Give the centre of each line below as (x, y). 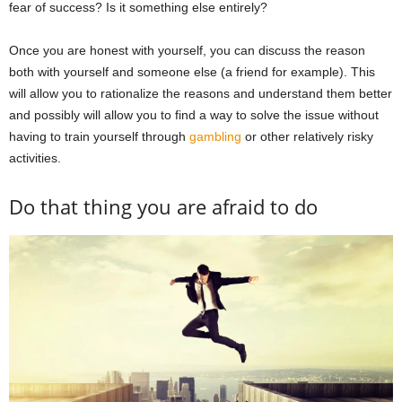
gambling (215, 136)
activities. (35, 157)
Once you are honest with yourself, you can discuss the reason (187, 50)
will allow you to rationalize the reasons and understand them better (201, 93)
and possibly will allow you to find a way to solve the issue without (194, 114)
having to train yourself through (99, 136)
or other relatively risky (307, 136)
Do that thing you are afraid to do (163, 206)
